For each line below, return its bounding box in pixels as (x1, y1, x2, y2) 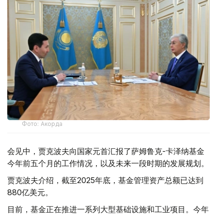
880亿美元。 (7, 187, 53, 197)
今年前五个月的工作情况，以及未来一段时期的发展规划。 (7, 158, 209, 168)
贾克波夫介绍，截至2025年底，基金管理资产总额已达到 (7, 175, 203, 185)
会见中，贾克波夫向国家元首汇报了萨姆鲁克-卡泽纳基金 (7, 146, 204, 156)
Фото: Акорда (22, 120, 63, 127)
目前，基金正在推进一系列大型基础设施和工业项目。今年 (7, 204, 209, 214)
